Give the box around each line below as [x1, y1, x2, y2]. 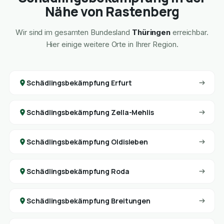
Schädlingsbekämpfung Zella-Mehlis [26, 107, 154, 117]
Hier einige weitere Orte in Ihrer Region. [45, 39, 178, 49]
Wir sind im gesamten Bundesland [15, 27, 132, 37]
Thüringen [131, 27, 171, 37]
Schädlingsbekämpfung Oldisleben [26, 137, 148, 147]
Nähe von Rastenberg [44, 2, 179, 21]
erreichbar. [170, 27, 208, 37]
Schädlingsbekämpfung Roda [26, 166, 129, 176]
